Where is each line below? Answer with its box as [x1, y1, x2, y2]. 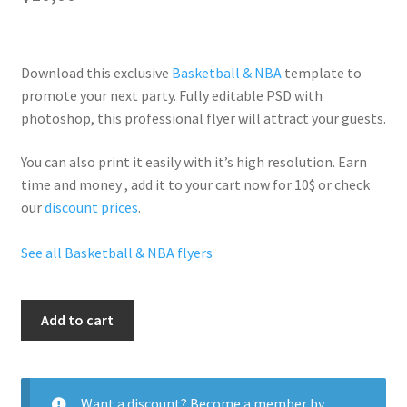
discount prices [44, 198, 138, 217]
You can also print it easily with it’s [20, 153, 236, 172]
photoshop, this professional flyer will [20, 109, 263, 128]
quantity [19, 345, 73, 364]
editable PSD [211, 86, 292, 105]
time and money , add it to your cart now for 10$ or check [20, 175, 370, 194]
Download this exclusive [20, 64, 172, 83]
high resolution [235, 153, 333, 172]
